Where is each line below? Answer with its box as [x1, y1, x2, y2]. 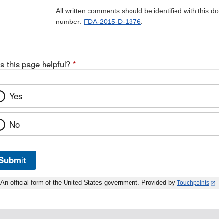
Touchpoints [177, 179, 209, 187]
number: [56, 18, 84, 26]
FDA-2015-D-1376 [84, 18, 141, 26]
